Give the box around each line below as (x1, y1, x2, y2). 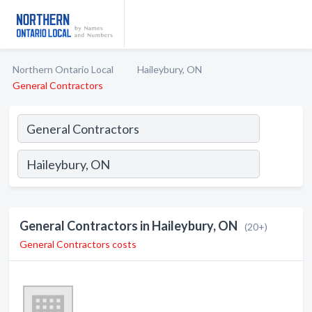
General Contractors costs (19, 238, 136, 250)
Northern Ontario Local (13, 63, 114, 75)
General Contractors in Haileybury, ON (19, 218, 237, 233)
